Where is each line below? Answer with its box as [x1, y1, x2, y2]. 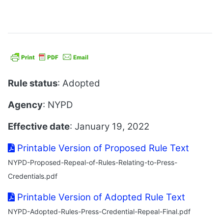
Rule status [8, 78, 57, 89]
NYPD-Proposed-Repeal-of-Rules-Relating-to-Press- [8, 158, 177, 166]
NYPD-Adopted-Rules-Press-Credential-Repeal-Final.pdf [8, 207, 191, 216]
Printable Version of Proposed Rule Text [15, 142, 189, 154]
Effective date [8, 121, 70, 132]
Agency [8, 99, 43, 110]
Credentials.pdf [8, 172, 57, 180]
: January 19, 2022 [70, 121, 149, 132]
